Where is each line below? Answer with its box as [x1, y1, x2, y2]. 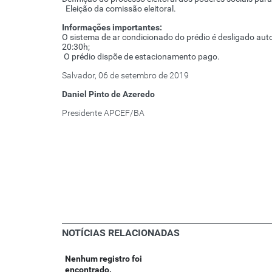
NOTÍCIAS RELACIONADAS [62, 227, 180, 239]
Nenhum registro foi [65, 254, 142, 264]
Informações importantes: [62, 22, 162, 33]
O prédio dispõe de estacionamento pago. [62, 52, 220, 62]
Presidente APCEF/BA [62, 108, 144, 118]
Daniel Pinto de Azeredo [62, 89, 155, 100]
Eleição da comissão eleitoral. [62, 4, 176, 14]
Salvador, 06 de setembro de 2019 [62, 70, 189, 81]
